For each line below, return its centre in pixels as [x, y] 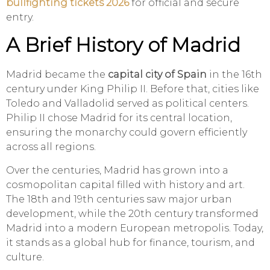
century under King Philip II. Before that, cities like [133, 89]
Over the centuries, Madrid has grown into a [117, 171]
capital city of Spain [157, 75]
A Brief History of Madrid [123, 45]
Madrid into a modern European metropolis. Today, [135, 228]
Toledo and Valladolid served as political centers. [127, 104]
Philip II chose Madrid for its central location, [119, 118]
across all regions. [51, 147]
